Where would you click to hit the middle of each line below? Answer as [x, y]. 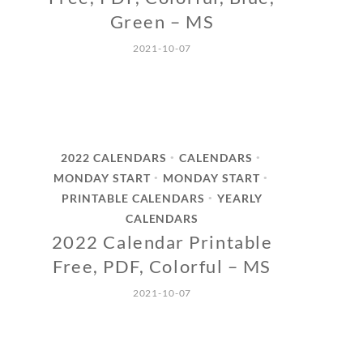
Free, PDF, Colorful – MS [162, 266]
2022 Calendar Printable [162, 242]
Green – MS [162, 21]
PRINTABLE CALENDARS [133, 198]
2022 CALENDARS [114, 158]
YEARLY [240, 198]
